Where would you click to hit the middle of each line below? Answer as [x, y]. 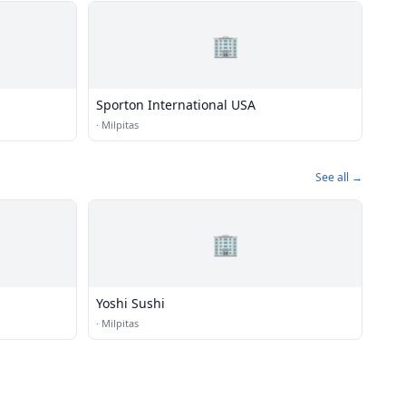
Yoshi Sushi [130, 303]
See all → [339, 177]
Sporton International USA [176, 105]
